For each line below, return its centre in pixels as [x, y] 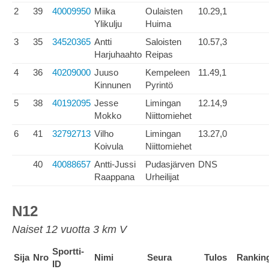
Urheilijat [162, 177]
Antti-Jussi [115, 164]
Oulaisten [164, 11]
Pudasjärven [170, 164]
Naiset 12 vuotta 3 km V [69, 229]
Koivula [109, 146]
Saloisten [163, 42]
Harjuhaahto [118, 54]
